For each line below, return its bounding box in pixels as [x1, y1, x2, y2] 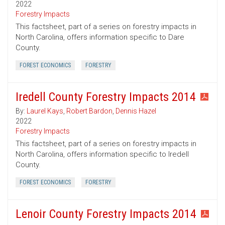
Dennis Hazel [116, 107, 156, 116]
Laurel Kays [27, 107, 63, 116]
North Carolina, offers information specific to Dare [16, 33, 184, 42]
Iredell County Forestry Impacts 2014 [16, 90, 196, 104]
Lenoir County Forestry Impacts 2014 [16, 207, 196, 221]
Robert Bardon [66, 107, 113, 116]
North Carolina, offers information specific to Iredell [16, 150, 189, 159]
